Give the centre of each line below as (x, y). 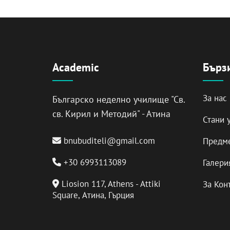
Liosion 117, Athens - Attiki (110, 184)
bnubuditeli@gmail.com (109, 140)
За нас (215, 98)
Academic (76, 67)
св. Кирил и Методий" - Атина (111, 113)
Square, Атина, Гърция (93, 195)
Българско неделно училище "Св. (119, 99)
